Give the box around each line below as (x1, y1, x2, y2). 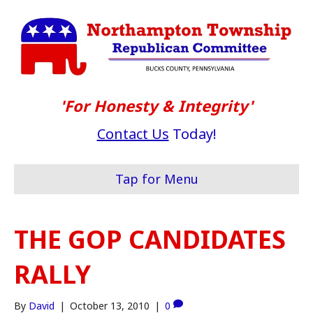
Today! (168, 124, 217, 144)
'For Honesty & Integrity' (60, 95, 253, 117)
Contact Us (96, 124, 169, 144)
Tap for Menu (115, 170, 198, 188)
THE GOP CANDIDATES (14, 222, 286, 257)
